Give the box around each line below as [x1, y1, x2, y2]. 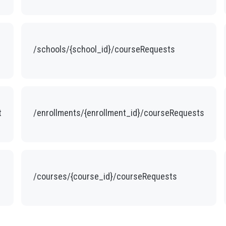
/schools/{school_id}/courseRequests [33, 43, 175, 54]
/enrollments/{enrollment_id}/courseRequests [33, 107, 204, 118]
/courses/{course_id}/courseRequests [33, 171, 177, 182]
